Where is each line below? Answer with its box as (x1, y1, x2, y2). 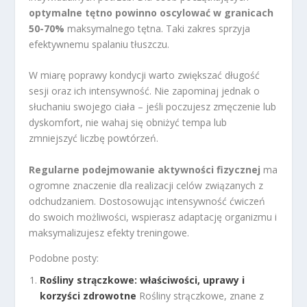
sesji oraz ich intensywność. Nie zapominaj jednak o (29, 84, 260, 98)
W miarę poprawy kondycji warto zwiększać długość (29, 69, 260, 82)
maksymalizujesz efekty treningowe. (29, 225, 190, 239)
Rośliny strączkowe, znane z (139, 289, 265, 303)
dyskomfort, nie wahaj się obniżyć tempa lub (29, 116, 228, 130)
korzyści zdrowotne (40, 289, 137, 303)
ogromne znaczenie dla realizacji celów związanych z (29, 178, 264, 192)
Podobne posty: (29, 251, 99, 265)
